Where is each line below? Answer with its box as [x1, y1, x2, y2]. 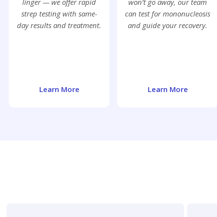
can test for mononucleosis [125, 9, 210, 19]
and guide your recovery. [128, 20, 207, 31]
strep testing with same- [21, 9, 97, 19]
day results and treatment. [17, 20, 101, 31]
